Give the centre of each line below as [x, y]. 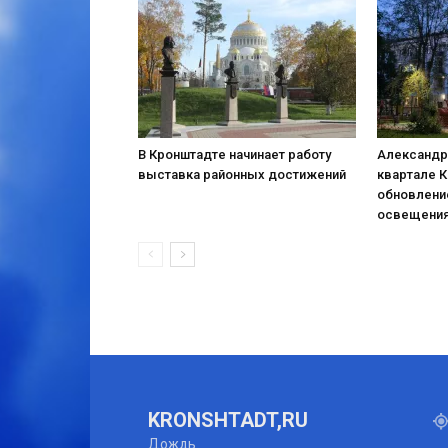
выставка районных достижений [242, 174]
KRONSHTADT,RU [228, 419]
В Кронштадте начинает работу [234, 154]
